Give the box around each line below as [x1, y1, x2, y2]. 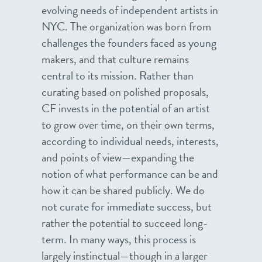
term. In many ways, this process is [42, 230, 196, 248]
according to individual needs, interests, [42, 132, 219, 150]
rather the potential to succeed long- [42, 214, 208, 232]
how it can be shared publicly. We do [42, 181, 205, 199]
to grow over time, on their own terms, [42, 116, 215, 133]
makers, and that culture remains [42, 50, 189, 68]
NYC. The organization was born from [42, 18, 211, 35]
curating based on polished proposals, [42, 83, 209, 101]
